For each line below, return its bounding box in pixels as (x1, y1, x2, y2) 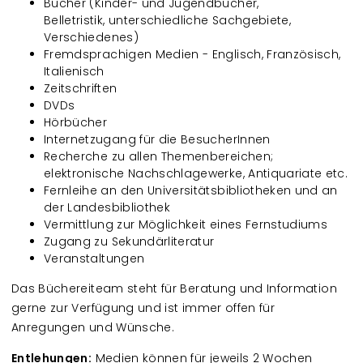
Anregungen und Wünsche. (11, 318, 175, 335)
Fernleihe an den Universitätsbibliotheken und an (44, 181, 338, 199)
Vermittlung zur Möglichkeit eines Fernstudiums (44, 216, 328, 233)
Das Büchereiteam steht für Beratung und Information (11, 280, 337, 297)
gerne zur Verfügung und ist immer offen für (11, 299, 275, 316)
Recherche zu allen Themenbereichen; (44, 147, 274, 164)
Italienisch (44, 62, 105, 79)
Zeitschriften (44, 79, 117, 96)
